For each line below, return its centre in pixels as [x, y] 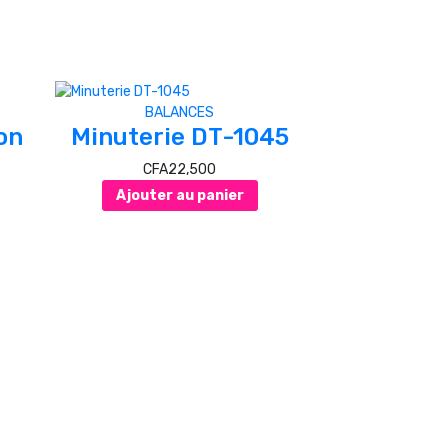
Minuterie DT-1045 [179, 137]
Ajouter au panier [179, 195]
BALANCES [179, 112]
